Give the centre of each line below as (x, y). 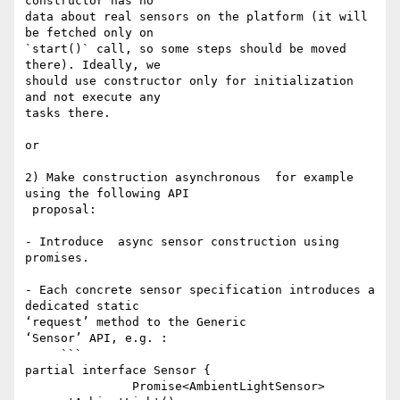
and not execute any (96, 97)
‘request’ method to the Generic (139, 322)
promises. (57, 258)
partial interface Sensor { (118, 371)
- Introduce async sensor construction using (182, 242)
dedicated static (86, 306)
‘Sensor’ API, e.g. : (96, 338)
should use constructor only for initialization (189, 81)
